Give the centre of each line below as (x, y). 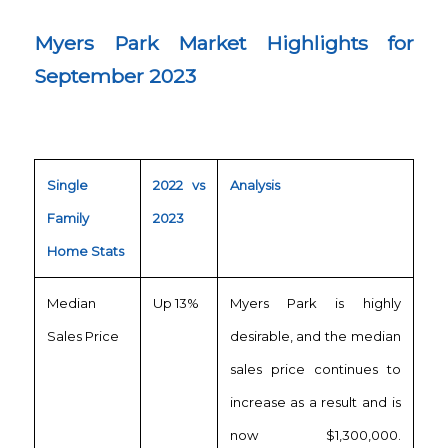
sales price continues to (315, 368)
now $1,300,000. (315, 434)
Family (67, 217)
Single (67, 184)
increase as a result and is (315, 401)
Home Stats (85, 250)
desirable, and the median (315, 335)
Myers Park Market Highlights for (224, 42)
